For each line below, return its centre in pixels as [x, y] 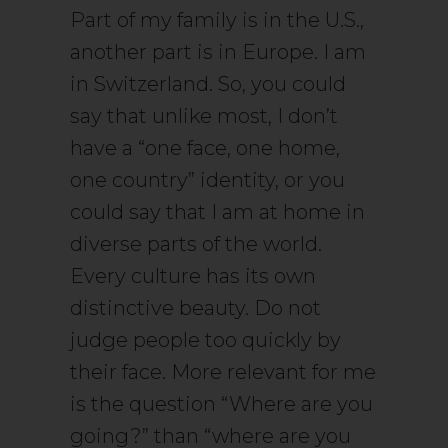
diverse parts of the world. [196, 244]
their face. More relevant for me [223, 372]
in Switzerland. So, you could [208, 84]
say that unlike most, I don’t [204, 116]
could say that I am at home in [217, 212]
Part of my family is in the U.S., [217, 20]
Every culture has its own [193, 276]
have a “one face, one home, [205, 148]
